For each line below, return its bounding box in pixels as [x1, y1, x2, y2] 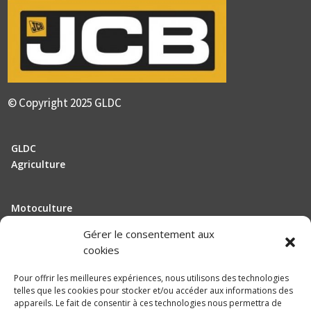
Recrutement [11, 277, 76, 291]
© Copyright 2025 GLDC [8, 96, 122, 114]
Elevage [11, 217, 49, 231]
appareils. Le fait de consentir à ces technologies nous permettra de [14, 297, 282, 309]
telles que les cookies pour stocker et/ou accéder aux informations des [14, 285, 293, 296]
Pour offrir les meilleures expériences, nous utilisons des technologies [14, 272, 289, 284]
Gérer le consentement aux [83, 227, 215, 241]
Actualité [11, 261, 56, 275]
